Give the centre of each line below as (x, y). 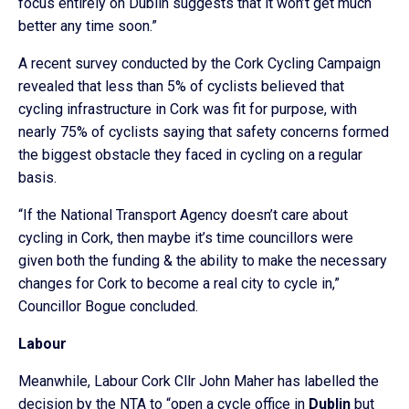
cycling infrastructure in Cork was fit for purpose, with (188, 109)
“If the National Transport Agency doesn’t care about (183, 215)
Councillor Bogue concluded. (108, 306)
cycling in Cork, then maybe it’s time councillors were (186, 238)
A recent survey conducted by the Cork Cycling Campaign (199, 63)
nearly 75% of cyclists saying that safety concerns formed (204, 132)
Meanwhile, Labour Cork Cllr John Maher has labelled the (199, 381)
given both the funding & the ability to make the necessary (203, 261)
